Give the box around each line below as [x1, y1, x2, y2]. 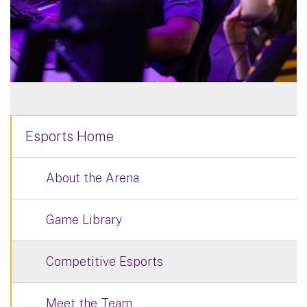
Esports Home [25, 128, 114, 145]
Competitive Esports [46, 254, 163, 269]
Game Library [46, 212, 122, 228]
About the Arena [46, 171, 139, 186]
